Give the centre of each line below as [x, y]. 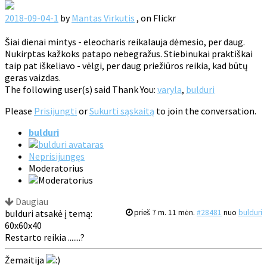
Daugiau [31, 202]
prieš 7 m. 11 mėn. [164, 213]
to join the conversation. [205, 111]
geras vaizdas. [33, 78]
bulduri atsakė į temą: [49, 214]
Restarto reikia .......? [45, 237]
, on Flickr [155, 18]
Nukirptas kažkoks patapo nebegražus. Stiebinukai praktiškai [129, 54]
